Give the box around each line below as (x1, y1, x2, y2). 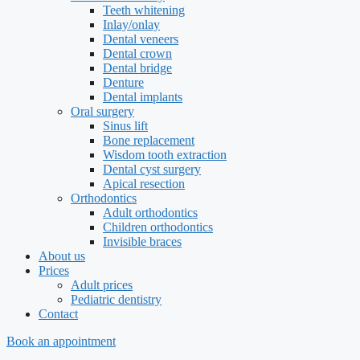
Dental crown (103, 47, 172, 60)
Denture (103, 76, 144, 89)
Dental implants (103, 90, 182, 104)
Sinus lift (103, 119, 148, 133)
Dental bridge (103, 61, 172, 75)
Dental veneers (103, 32, 178, 46)
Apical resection (103, 177, 185, 190)
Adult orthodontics (103, 206, 198, 219)
